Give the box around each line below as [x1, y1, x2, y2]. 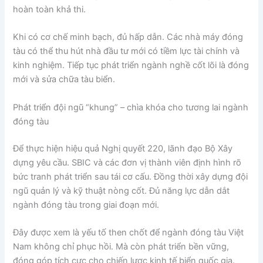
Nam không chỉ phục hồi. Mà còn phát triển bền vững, [13, 241, 230, 252]
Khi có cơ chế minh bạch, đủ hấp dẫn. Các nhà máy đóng [13, 32, 244, 43]
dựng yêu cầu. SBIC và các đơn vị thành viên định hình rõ [13, 157, 242, 168]
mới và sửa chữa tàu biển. [13, 74, 116, 85]
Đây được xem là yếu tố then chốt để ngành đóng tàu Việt [13, 227, 244, 238]
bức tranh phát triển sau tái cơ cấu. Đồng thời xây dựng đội [13, 171, 248, 182]
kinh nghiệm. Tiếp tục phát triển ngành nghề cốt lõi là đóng [13, 60, 249, 71]
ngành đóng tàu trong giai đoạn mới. [13, 199, 160, 210]
